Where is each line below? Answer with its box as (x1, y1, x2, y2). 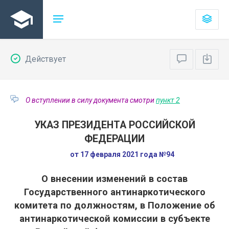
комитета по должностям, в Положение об (14, 200, 215, 211)
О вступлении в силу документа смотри (26, 96, 156, 104)
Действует (23, 54, 66, 64)
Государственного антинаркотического (24, 187, 205, 197)
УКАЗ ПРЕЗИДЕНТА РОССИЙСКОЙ (34, 119, 195, 131)
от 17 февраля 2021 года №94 (70, 150, 174, 158)
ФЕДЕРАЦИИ (84, 133, 145, 145)
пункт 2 (156, 96, 180, 104)
